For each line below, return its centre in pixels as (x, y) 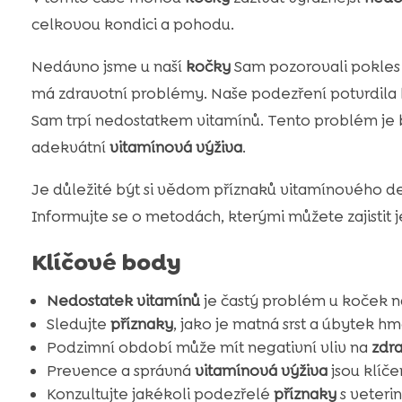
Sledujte (78, 324)
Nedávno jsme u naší (108, 67)
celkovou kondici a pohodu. (132, 25)
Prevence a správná (120, 371)
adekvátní (70, 148)
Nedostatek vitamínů (123, 301)
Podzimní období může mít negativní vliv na (209, 348)
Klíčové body (106, 262)
